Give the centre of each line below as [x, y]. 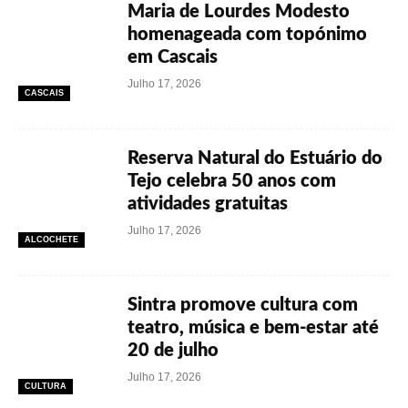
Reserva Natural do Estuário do [255, 158]
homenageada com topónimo [247, 35]
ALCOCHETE [51, 240]
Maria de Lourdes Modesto [239, 12]
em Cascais [173, 57]
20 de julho [173, 351]
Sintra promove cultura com [243, 305]
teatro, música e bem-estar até [253, 328]
